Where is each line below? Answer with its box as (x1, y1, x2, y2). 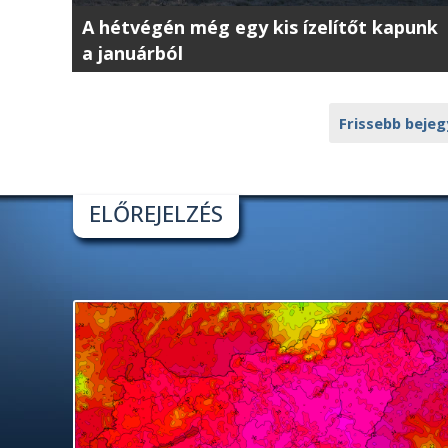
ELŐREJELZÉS (89, 198, 224, 229)
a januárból (82, 40, 183, 65)
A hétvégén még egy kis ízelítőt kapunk (82, 14, 438, 39)
